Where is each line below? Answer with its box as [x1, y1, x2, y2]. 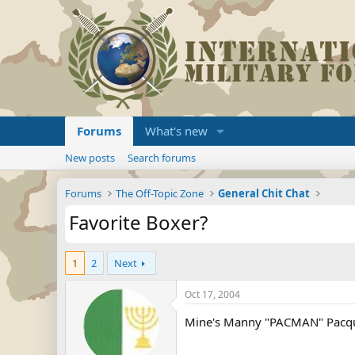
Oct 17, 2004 [185, 288, 240, 301]
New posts [65, 151, 115, 165]
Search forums [128, 151, 196, 165]
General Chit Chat [218, 186, 311, 200]
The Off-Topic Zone [116, 186, 204, 200]
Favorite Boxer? [69, 209, 208, 235]
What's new [145, 123, 208, 139]
